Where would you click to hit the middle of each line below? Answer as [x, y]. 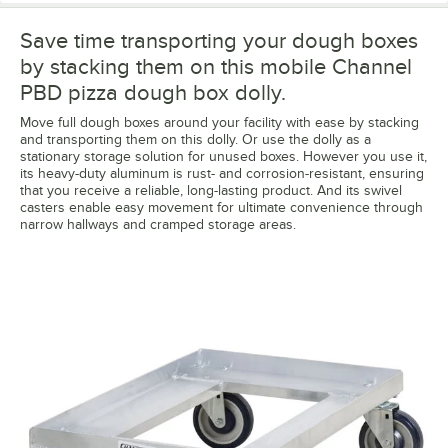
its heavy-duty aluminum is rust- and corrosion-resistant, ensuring [222, 173]
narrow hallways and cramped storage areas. [158, 224]
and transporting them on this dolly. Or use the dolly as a [195, 139]
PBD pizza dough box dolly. [153, 92]
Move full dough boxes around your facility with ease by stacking [219, 122]
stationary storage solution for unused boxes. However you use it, [223, 156]
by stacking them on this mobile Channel [216, 66]
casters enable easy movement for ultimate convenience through [221, 207]
